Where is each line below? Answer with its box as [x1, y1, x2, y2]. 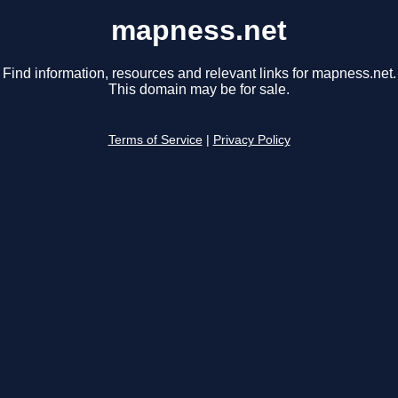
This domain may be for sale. [108, 82, 290, 98]
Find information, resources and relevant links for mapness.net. [2, 66, 396, 82]
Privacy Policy [212, 133, 291, 147]
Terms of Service [107, 133, 203, 147]
